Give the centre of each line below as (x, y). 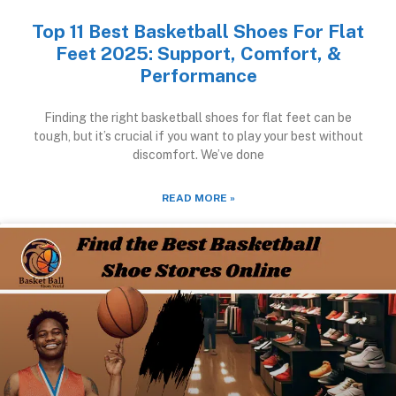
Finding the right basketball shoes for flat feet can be (198, 117)
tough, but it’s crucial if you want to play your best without (198, 136)
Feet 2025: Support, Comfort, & (198, 53)
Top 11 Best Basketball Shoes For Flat (198, 31)
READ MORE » (198, 198)
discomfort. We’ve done (198, 154)
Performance (198, 75)
